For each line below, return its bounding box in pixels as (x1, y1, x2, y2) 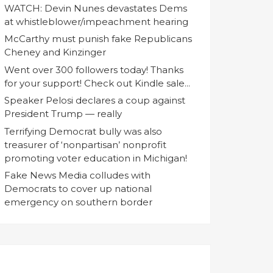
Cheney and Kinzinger (4, 46, 106, 58)
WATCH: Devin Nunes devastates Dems (4, 2, 187, 14)
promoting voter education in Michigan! (4, 152, 187, 164)
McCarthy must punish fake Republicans (4, 33, 192, 45)
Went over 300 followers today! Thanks (4, 63, 183, 76)
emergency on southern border (4, 196, 152, 208)
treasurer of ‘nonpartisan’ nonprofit (4, 138, 166, 151)
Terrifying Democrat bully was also (4, 125, 162, 137)
